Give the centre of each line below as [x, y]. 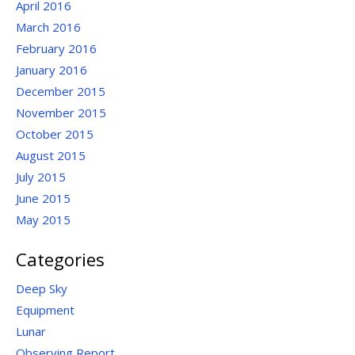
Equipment [45, 309]
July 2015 [41, 177]
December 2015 [61, 91]
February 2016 [56, 48]
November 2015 [61, 113]
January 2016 [52, 70]
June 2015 [43, 198]
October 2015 [55, 134]
